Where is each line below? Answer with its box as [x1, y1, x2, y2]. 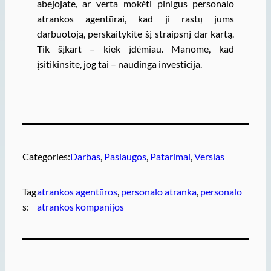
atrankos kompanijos [37, 200, 125, 212]
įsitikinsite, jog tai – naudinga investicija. [36, 57, 202, 70]
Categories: [22, 151, 70, 163]
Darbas [70, 151, 100, 163]
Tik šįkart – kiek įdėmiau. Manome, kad [36, 42, 235, 54]
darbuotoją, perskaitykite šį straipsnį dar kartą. [36, 27, 235, 39]
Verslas [194, 151, 224, 163]
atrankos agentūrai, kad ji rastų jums [36, 12, 235, 24]
